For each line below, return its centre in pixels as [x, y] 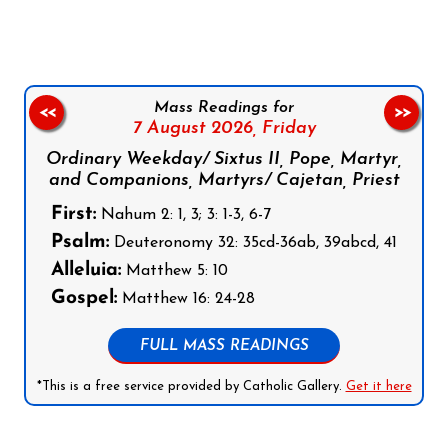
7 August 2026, [194, 129]
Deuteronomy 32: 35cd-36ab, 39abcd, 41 [253, 243]
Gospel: [84, 299]
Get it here [378, 387]
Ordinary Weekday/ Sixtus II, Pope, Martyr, [224, 160]
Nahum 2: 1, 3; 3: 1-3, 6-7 [183, 215]
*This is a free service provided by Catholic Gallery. [191, 387]
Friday [286, 129]
